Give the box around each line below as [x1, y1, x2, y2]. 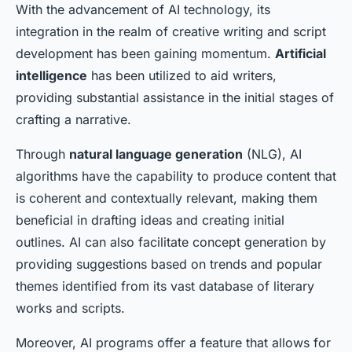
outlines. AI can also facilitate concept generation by [16, 234, 326, 251]
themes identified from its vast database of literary [16, 278, 314, 295]
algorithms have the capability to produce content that [16, 168, 336, 185]
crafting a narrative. [16, 112, 131, 128]
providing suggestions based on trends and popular [16, 256, 322, 273]
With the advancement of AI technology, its [16, 2, 270, 18]
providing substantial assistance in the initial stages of [16, 90, 334, 106]
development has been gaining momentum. [16, 46, 275, 62]
